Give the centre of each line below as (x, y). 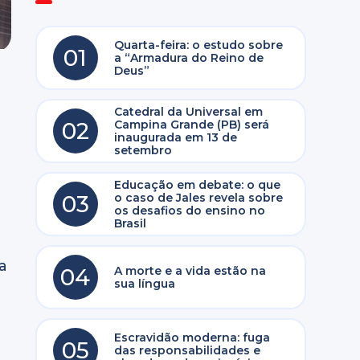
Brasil (130, 223)
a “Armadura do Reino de (188, 58)
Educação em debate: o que (197, 185)
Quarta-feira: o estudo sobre (198, 45)
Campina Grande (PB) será (191, 125)
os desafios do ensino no (189, 211)
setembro (143, 150)
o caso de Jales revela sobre (198, 198)
